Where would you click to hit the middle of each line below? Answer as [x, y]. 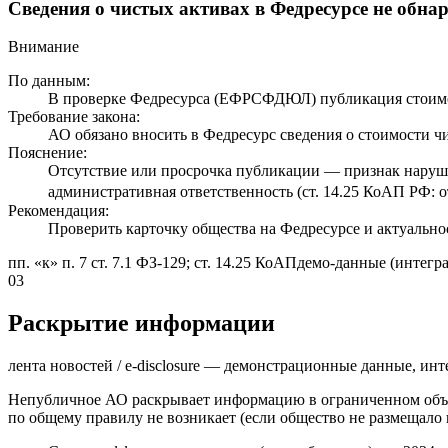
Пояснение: [47, 153]
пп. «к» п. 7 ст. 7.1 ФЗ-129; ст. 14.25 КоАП [152, 263]
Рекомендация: [58, 211]
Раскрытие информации [141, 323]
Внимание [43, 47]
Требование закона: [74, 117]
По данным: [49, 81]
